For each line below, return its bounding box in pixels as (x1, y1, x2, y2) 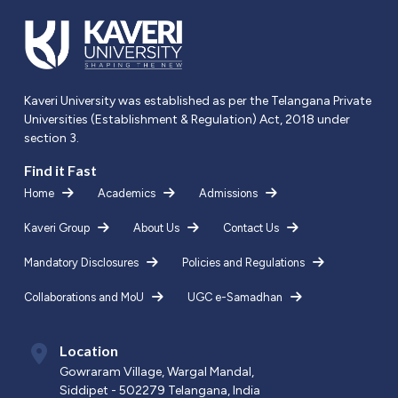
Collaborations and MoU (24, 291, 144, 305)
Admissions (199, 187, 258, 201)
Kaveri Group (24, 221, 90, 235)
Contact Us (223, 221, 279, 235)
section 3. (24, 131, 79, 147)
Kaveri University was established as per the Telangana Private (24, 93, 371, 109)
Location (60, 342, 118, 360)
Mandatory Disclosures (24, 256, 139, 270)
